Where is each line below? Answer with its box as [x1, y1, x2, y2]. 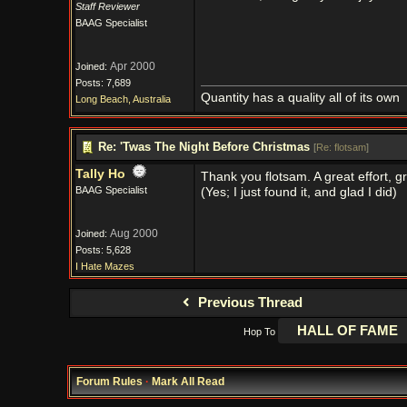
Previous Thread [194, 295, 303, 310]
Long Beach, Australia [74, 94, 171, 104]
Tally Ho [74, 167, 125, 181]
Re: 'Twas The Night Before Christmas [97, 140, 310, 154]
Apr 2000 [109, 60, 155, 73]
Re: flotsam [315, 142, 366, 153]
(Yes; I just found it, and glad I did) [200, 185, 397, 199]
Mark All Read [151, 375, 224, 388]
